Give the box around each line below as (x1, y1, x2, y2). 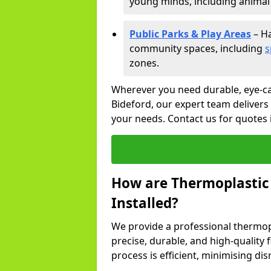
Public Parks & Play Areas (129, 27, 251, 41)
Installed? (111, 194, 178, 212)
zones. (129, 56, 159, 70)
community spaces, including (129, 42, 265, 55)
